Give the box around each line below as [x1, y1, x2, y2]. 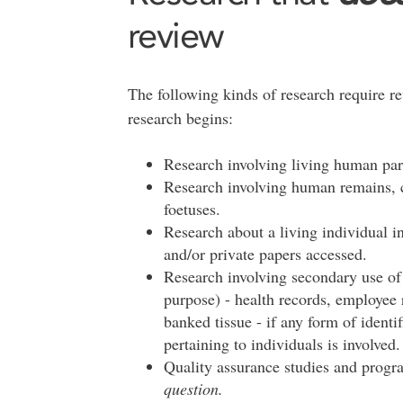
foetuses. [163, 198, 226, 219]
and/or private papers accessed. [163, 243, 372, 264]
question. [163, 378, 223, 399]
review [127, 13, 224, 57]
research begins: [127, 107, 233, 129]
